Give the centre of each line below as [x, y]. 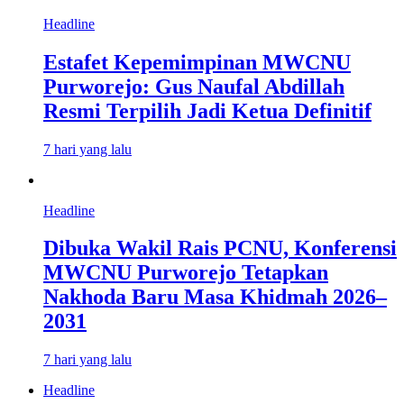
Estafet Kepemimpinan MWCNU [197, 62]
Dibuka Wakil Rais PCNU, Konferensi [220, 248]
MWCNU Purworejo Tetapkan [186, 273]
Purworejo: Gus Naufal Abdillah [194, 86]
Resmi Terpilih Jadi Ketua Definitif [207, 110]
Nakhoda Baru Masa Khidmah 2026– [215, 297]
